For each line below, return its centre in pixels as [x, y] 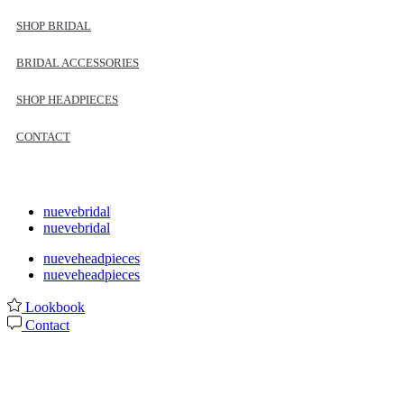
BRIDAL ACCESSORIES [78, 62]
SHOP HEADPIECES [67, 99]
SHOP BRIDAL [54, 25]
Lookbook [55, 307]
